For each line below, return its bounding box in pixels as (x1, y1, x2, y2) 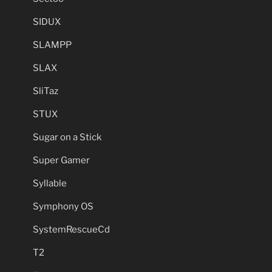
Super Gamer (33, 155, 90, 166)
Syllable (33, 178, 67, 189)
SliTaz (33, 86, 58, 97)
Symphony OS (33, 201, 93, 212)
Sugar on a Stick (33, 132, 101, 143)
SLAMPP (33, 39, 72, 50)
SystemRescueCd (33, 224, 110, 235)
